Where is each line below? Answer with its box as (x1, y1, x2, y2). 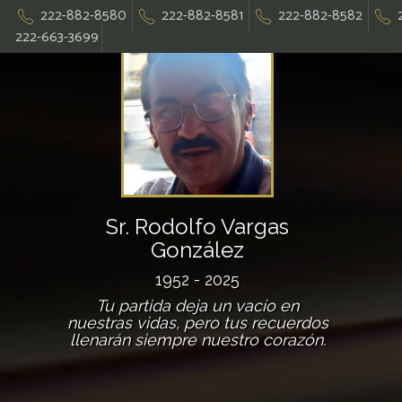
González (151, 237, 244, 263)
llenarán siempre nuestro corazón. (69, 330, 326, 349)
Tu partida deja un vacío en (96, 296, 299, 315)
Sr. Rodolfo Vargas (106, 214, 289, 240)
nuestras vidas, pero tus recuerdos (66, 313, 328, 332)
